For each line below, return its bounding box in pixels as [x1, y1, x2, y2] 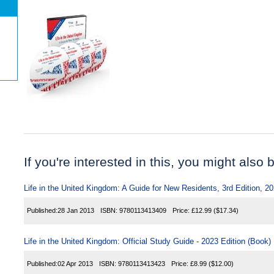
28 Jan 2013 [57, 206, 94, 214]
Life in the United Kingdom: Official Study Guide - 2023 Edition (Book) [24, 236, 271, 246]
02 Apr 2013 [57, 259, 93, 267]
